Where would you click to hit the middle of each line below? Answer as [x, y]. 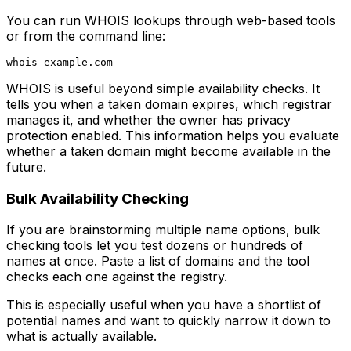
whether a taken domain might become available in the [168, 151]
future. [26, 166]
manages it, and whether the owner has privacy [148, 119]
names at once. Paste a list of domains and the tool [158, 261]
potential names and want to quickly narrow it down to [168, 321]
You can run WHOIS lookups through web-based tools [171, 20]
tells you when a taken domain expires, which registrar [169, 104]
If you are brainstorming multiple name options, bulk [163, 230]
